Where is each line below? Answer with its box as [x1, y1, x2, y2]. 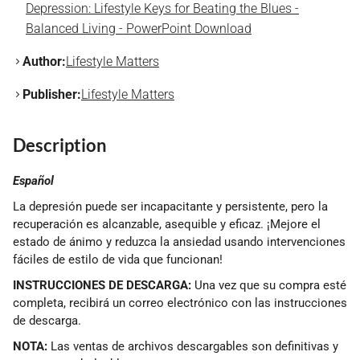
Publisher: [22, 87, 81, 103]
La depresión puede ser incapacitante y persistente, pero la [13, 199, 328, 215]
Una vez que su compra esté [191, 278, 346, 293]
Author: [22, 54, 66, 70]
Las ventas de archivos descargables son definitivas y [47, 339, 338, 354]
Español [13, 174, 54, 189]
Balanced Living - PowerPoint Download [26, 21, 252, 37]
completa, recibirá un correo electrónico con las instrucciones [13, 296, 347, 311]
